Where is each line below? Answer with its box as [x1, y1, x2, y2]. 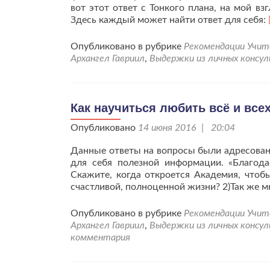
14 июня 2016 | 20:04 [138, 123, 235, 133]
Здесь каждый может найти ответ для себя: [71, 15, 268, 25]
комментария [71, 233, 130, 242]
